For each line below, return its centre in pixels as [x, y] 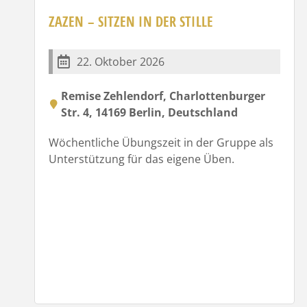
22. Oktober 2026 [121, 61]
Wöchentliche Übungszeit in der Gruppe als [161, 142]
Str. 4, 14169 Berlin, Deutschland [149, 112]
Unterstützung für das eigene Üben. [142, 159]
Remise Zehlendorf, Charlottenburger [163, 96]
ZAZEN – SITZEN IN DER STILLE [131, 21]
